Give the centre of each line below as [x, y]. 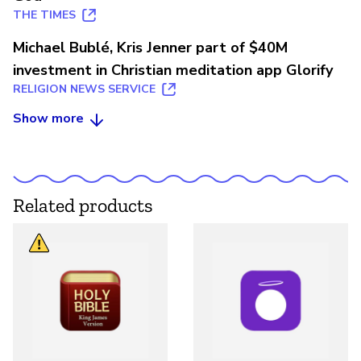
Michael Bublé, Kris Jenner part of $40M [150, 48]
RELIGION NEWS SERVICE [84, 89]
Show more [48, 119]
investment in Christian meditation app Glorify [173, 71]
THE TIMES [44, 15]
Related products [83, 205]
